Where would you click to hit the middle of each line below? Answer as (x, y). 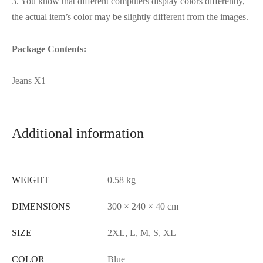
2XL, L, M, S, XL (142, 233)
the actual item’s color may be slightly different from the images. (130, 17)
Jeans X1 (29, 81)
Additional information (78, 134)
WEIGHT (31, 180)
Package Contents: (49, 49)
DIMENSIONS (41, 207)
